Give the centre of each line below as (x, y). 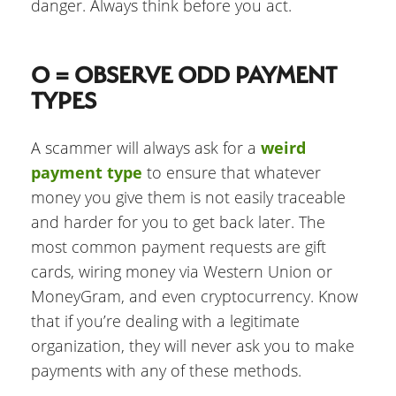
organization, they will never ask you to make (193, 346)
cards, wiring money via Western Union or (182, 272)
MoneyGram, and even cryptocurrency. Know (194, 297)
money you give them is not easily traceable (188, 198)
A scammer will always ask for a (146, 148)
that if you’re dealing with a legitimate (165, 321)
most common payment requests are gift (179, 247)
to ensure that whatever (232, 173)
